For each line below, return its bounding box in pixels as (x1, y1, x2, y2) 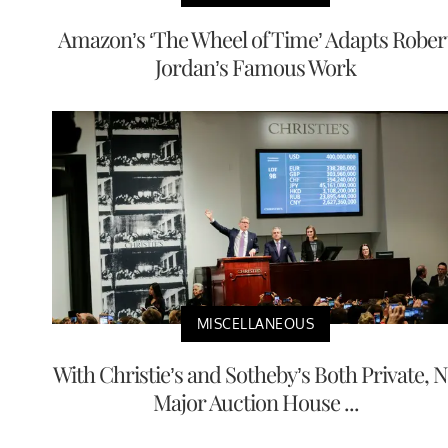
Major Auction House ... (152, 387, 359, 418)
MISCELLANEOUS (196, 315, 315, 333)
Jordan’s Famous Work (155, 52, 356, 83)
